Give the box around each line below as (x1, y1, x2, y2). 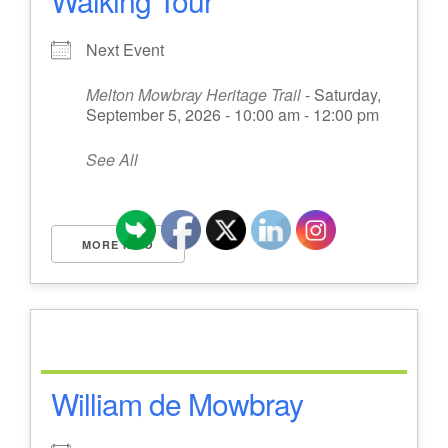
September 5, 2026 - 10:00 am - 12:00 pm (86, 102, 379, 126)
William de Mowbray (51, 381, 303, 425)
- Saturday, (301, 82, 381, 106)
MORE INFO (82, 236, 154, 252)
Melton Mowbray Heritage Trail (86, 82, 301, 106)
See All (86, 147, 138, 171)
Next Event (86, 37, 164, 61)
